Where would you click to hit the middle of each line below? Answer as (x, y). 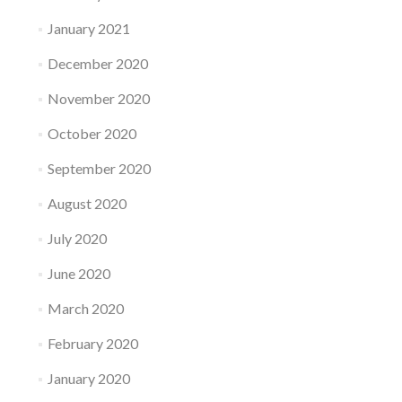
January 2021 (88, 28)
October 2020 (92, 133)
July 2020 (77, 238)
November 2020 (98, 98)
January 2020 (88, 378)
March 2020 (85, 308)
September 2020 (99, 168)
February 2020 (92, 343)
